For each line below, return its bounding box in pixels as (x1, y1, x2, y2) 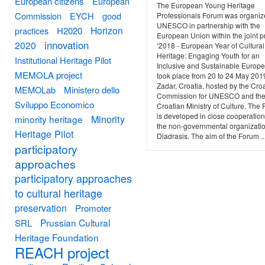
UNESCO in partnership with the (157, 20, 260, 31)
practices (15, 24, 49, 37)
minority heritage (15, 112, 83, 125)
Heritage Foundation (15, 231, 99, 244)
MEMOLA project (15, 69, 82, 81)
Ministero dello (64, 83, 119, 96)
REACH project (15, 242, 109, 263)
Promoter (75, 202, 111, 214)
